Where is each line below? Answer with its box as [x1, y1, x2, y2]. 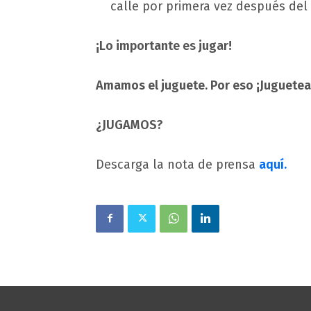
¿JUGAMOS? [96, 117, 163, 133]
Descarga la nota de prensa [96, 156, 259, 172]
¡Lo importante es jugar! [96, 37, 232, 53]
